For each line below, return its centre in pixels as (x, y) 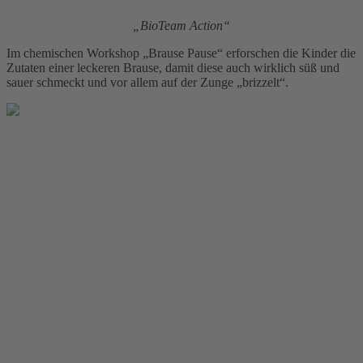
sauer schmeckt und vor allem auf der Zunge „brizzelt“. (147, 83)
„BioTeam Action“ (181, 26)
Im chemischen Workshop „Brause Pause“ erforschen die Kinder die (181, 53)
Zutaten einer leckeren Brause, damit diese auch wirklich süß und (173, 68)
